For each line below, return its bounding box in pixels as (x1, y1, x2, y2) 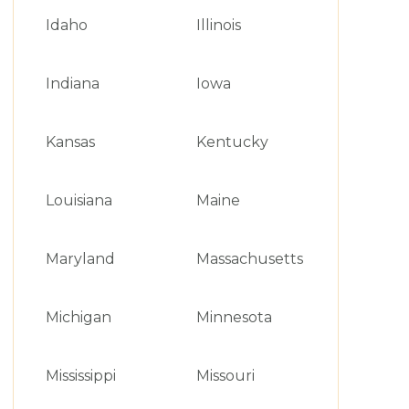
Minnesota (195, 309, 272, 326)
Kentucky (195, 133, 268, 151)
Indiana (45, 75, 100, 92)
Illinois (195, 16, 241, 34)
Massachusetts (195, 250, 303, 267)
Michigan (45, 309, 111, 326)
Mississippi (45, 367, 116, 384)
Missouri (195, 367, 255, 384)
